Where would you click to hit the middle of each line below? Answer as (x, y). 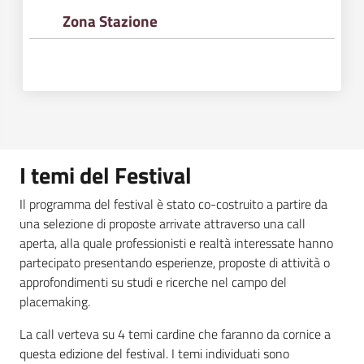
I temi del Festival (106, 175)
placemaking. (55, 301)
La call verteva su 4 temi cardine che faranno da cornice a (175, 334)
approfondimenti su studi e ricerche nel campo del (153, 282)
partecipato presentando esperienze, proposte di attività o (175, 262)
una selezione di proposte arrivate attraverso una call (162, 223)
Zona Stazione (110, 20)
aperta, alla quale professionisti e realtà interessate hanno (176, 243)
